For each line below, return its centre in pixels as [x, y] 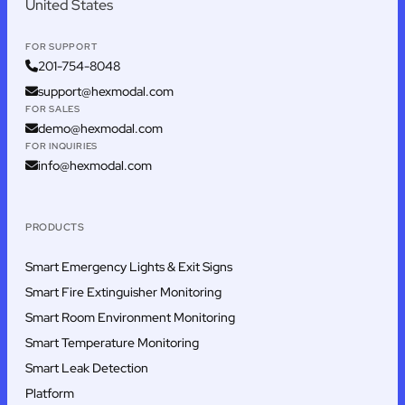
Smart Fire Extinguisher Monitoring [123, 292]
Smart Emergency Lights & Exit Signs [129, 267]
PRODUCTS [55, 227]
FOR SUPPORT [61, 47]
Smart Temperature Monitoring [112, 343]
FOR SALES [53, 109]
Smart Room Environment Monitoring [130, 318]
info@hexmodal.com [95, 166]
